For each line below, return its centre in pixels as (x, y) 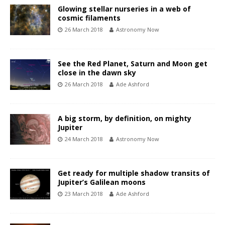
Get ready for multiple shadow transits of (134, 173)
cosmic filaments (89, 18)
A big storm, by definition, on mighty (125, 119)
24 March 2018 (84, 139)
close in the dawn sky (97, 73)
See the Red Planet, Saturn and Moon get (133, 64)
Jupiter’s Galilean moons (102, 182)
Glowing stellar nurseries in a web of (124, 9)
